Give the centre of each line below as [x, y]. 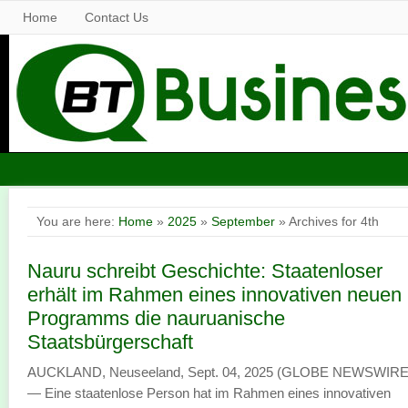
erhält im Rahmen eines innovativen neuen [214, 295]
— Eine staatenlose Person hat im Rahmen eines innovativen [209, 393]
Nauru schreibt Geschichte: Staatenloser [205, 271]
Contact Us [117, 17]
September [243, 221]
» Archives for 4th [327, 221]
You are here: [77, 221]
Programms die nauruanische [156, 318]
